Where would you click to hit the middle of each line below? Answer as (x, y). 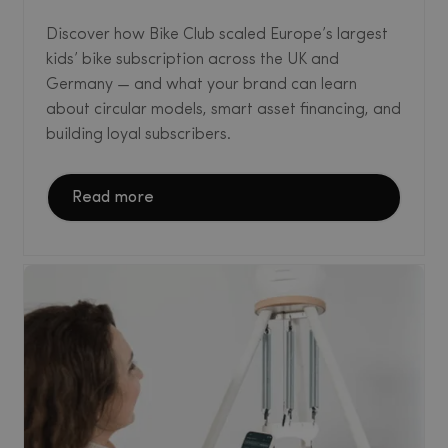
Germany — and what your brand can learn (201, 85)
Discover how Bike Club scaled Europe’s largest (217, 35)
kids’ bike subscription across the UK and (192, 60)
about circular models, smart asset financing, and (223, 110)
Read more (113, 198)
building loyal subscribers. (138, 135)
